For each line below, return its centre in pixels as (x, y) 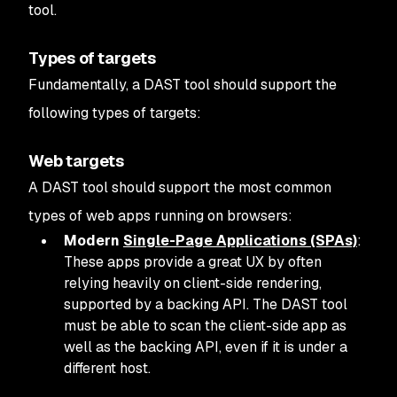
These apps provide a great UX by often (193, 262)
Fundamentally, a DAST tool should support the (183, 85)
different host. (107, 368)
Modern (92, 241)
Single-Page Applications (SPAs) (240, 241)
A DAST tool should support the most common (180, 187)
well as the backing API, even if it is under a (206, 347)
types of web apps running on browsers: (160, 216)
